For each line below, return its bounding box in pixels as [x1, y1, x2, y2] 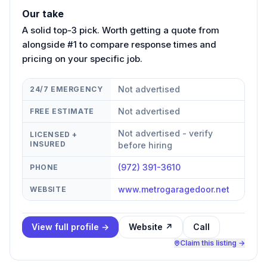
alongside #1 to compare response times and [22, 38, 216, 50]
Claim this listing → [180, 238, 245, 247]
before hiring [118, 139, 172, 150]
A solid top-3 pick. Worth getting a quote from [22, 24, 219, 36]
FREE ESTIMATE [30, 106, 94, 116]
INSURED [30, 139, 66, 148]
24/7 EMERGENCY [30, 84, 103, 94]
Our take [22, 7, 64, 20]
